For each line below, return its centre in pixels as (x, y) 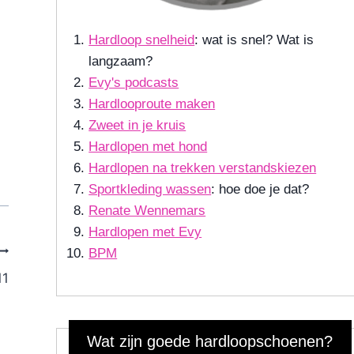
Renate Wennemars (147, 210)
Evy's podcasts (134, 82)
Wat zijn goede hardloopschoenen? (210, 342)
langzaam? (121, 61)
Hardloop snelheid (142, 40)
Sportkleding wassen (150, 189)
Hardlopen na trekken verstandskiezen (203, 168)
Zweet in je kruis (137, 125)
